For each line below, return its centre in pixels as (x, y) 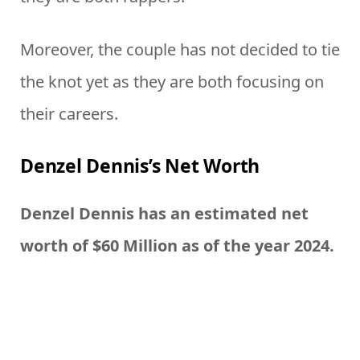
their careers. (69, 113)
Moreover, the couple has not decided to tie (180, 49)
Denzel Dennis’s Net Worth (140, 166)
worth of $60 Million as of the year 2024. (177, 246)
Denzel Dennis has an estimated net (164, 214)
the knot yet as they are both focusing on (172, 81)
